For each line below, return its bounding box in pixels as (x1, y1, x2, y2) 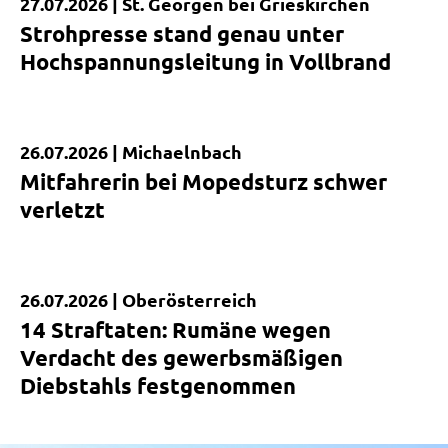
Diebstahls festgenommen (20, 371, 296, 399)
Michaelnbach (122, 139, 242, 163)
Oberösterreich (122, 287, 257, 311)
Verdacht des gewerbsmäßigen (20, 343, 343, 371)
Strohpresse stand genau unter (20, 19, 344, 47)
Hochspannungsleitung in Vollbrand (20, 47, 391, 75)
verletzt (20, 195, 105, 223)
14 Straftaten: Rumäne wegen (20, 315, 331, 343)
